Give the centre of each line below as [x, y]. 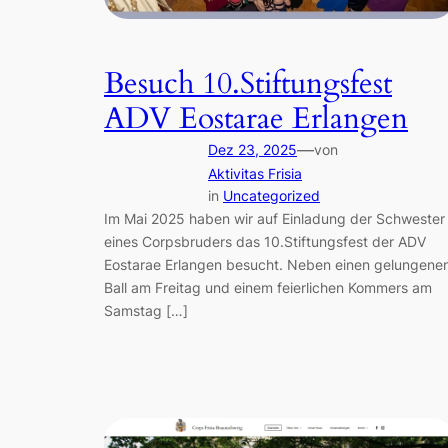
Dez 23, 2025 [252, 149]
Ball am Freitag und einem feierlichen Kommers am [268, 287]
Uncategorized [271, 195]
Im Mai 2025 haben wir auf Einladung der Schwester [274, 218]
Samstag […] [146, 310]
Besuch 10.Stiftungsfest [248, 83]
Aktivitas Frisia [255, 173]
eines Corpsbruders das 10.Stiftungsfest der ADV [265, 241]
